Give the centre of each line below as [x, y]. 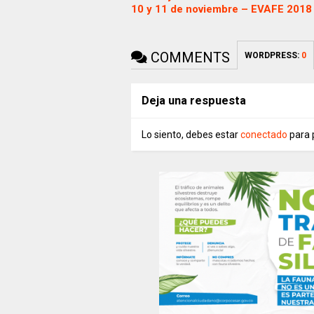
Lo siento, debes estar [191, 134]
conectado [264, 134]
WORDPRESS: [273, 55]
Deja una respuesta [193, 100]
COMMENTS [188, 57]
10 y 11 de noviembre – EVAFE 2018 [221, 9]
